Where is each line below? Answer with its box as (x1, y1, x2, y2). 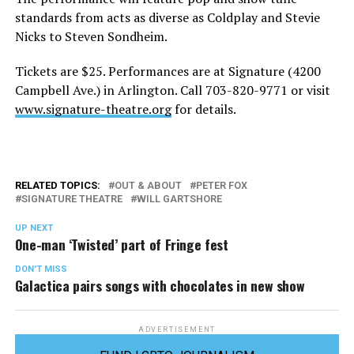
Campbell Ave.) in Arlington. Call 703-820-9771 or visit (14, 81, 330, 100)
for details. (171, 100, 236, 119)
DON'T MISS (14, 264, 67, 275)
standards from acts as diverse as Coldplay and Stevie (14, 9, 320, 27)
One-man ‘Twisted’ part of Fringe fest (14, 234, 228, 255)
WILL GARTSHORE (136, 193, 222, 205)
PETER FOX (195, 179, 247, 192)
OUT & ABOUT (114, 179, 182, 192)
